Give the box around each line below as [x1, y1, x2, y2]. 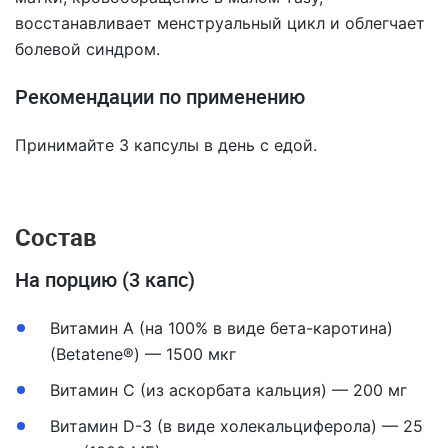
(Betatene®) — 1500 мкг [50, 344, 236, 364]
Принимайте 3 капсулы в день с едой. [15, 135, 317, 155]
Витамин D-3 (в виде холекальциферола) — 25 [50, 416, 423, 436]
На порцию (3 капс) [15, 266, 195, 293]
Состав [15, 221, 97, 253]
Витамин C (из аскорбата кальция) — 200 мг [50, 380, 407, 400]
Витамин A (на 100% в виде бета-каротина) [50, 318, 393, 338]
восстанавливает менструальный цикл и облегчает [15, 13, 425, 33]
